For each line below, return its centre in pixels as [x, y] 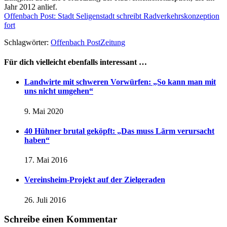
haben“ [37, 140]
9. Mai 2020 [44, 111]
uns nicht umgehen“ [59, 91]
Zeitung [113, 42]
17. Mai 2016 [46, 160]
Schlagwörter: [26, 42]
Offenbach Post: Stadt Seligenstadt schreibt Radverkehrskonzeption [112, 16]
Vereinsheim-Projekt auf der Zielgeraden [95, 180]
